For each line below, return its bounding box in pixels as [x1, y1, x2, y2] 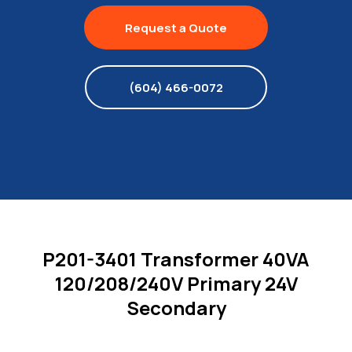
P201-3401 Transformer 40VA [42, 246, 310, 272]
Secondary [126, 295, 226, 321]
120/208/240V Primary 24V [54, 270, 298, 296]
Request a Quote [125, 20, 227, 36]
